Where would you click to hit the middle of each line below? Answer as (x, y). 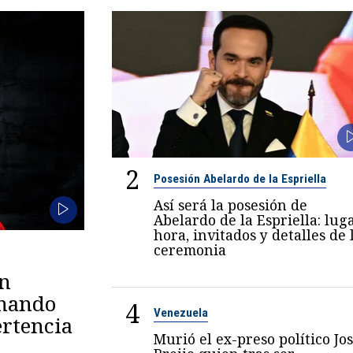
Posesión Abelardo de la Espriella (240, 179)
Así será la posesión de (230, 205)
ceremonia (190, 250)
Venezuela (180, 313)
